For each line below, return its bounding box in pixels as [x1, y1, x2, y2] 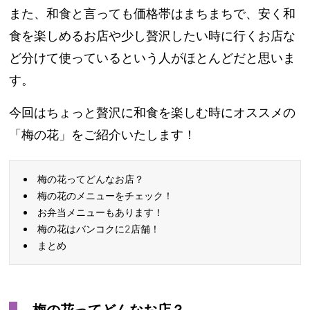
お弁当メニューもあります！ [37, 206, 164, 218]
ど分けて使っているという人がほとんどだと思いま [9, 50, 296, 65]
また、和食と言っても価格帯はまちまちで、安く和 [9, 6, 296, 21]
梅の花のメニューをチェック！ [37, 189, 174, 201]
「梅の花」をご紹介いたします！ [9, 127, 197, 142]
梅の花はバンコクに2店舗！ [37, 222, 161, 235]
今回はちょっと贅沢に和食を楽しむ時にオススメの [9, 104, 296, 120]
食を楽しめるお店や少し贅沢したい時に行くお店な [9, 28, 296, 43]
